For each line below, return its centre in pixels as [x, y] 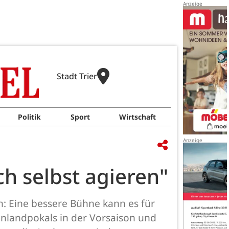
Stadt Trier [77, 76]
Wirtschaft [138, 117]
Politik [29, 117]
